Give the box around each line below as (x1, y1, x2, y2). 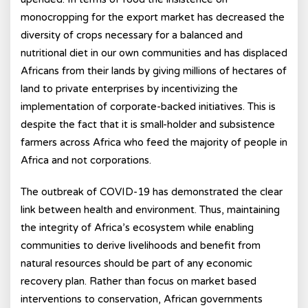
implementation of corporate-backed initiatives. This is (21, 100, 276, 113)
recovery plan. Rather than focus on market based (21, 275, 256, 287)
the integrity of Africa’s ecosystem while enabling (21, 221, 254, 234)
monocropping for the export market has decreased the (21, 11, 285, 23)
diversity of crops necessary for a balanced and (21, 29, 243, 41)
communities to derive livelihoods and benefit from (21, 239, 261, 252)
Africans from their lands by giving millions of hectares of (21, 65, 287, 77)
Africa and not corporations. (21, 154, 151, 166)
